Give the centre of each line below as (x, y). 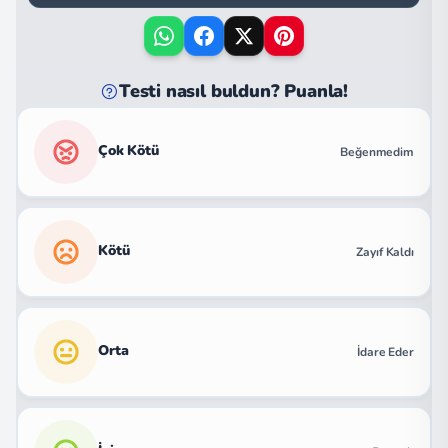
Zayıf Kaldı (385, 252)
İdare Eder (385, 352)
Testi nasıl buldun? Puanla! (233, 91)
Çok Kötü (128, 150)
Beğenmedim (377, 152)
